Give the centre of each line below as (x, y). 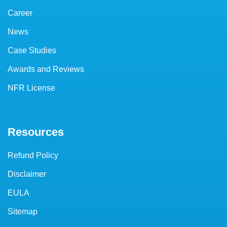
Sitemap (23, 211)
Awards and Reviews (46, 69)
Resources (36, 132)
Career (20, 13)
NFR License (31, 88)
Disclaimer (27, 174)
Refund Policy (33, 155)
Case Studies (32, 50)
